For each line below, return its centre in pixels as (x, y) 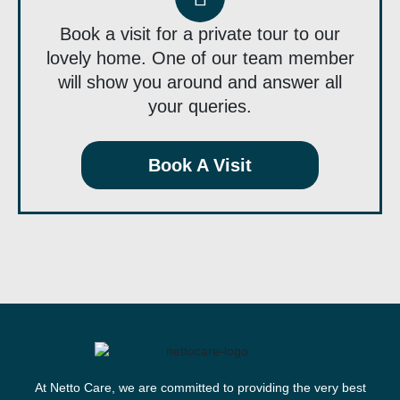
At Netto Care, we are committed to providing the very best (200, 388)
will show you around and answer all (200, 83)
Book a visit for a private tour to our (200, 34)
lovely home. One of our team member (200, 58)
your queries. (200, 107)
